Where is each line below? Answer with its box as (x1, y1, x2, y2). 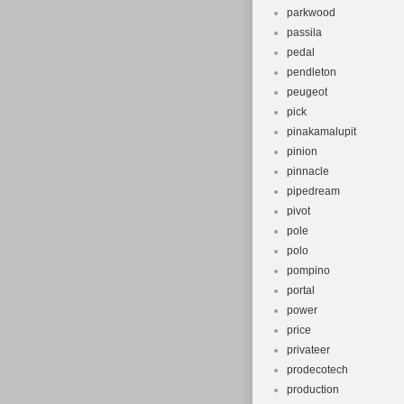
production (287, 383, 339, 396)
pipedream (287, 185, 340, 197)
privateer (287, 344, 330, 356)
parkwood (287, 6, 335, 19)
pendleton (287, 66, 336, 78)
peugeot (287, 86, 327, 98)
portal (287, 284, 315, 297)
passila (287, 26, 322, 39)
